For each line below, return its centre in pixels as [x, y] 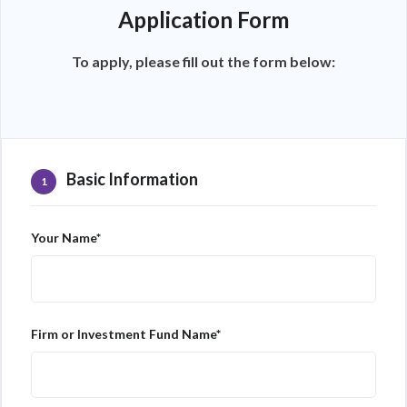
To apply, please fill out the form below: [203, 61]
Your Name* [66, 238]
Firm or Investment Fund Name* [126, 333]
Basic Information [131, 179]
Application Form [203, 20]
